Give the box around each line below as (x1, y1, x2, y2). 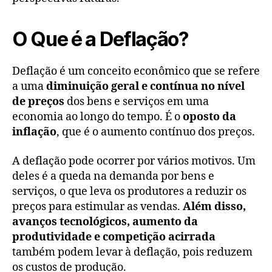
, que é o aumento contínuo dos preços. (56, 125, 255, 140)
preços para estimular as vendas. (12, 199, 183, 214)
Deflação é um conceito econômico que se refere (12, 64, 260, 79)
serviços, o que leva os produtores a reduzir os (12, 184, 246, 199)
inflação (12, 125, 56, 140)
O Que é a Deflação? (12, 27, 188, 52)
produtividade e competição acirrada (12, 229, 216, 244)
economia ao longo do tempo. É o (12, 110, 183, 124)
